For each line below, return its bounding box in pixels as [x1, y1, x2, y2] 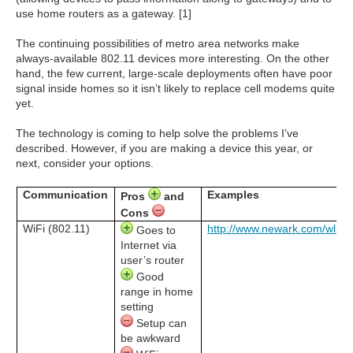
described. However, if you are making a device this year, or [16, 141, 313, 154]
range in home [121, 284, 194, 298]
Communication [23, 188, 109, 201]
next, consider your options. [16, 156, 154, 169]
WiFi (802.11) [23, 221, 91, 235]
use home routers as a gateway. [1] [16, 6, 191, 20]
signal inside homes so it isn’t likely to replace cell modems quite [16, 81, 335, 95]
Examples [207, 188, 260, 201]
